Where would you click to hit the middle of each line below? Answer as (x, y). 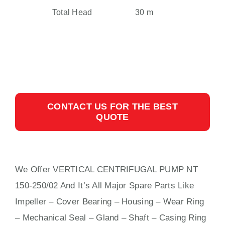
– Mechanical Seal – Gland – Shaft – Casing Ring (111, 217)
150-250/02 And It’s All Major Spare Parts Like (105, 185)
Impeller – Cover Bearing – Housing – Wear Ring (110, 201)
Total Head (72, 12)
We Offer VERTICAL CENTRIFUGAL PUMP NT (106, 169)
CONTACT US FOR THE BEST (113, 106)
